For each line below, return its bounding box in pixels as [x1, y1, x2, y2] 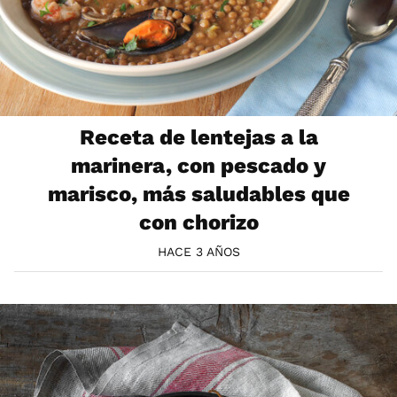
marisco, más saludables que [47, 181, 350, 206]
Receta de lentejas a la [79, 124, 318, 150]
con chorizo [138, 209, 259, 235]
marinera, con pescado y [71, 152, 326, 178]
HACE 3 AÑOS [157, 244, 240, 259]
